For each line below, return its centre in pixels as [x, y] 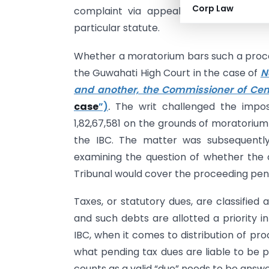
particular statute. [117, 28]
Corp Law [213, 8]
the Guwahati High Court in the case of [167, 73]
